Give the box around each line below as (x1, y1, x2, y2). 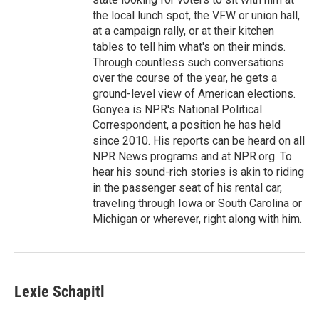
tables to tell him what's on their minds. (93, 40, 286, 53)
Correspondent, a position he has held (93, 118, 281, 132)
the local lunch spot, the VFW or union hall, (93, 9, 300, 22)
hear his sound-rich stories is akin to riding (93, 165, 304, 179)
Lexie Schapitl (14, 283, 105, 300)
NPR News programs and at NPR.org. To (93, 150, 292, 163)
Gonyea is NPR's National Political (93, 103, 262, 116)
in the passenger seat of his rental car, (93, 181, 282, 194)
